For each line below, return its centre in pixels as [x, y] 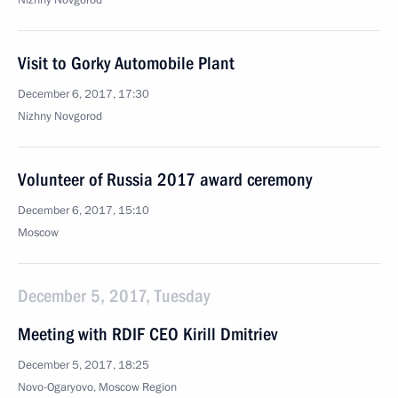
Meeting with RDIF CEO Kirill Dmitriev [147, 334]
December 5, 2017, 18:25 [84, 365]
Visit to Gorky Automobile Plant [126, 63]
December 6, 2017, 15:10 [84, 211]
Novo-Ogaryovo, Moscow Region [97, 387]
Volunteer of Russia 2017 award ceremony [165, 179]
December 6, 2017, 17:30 [84, 94]
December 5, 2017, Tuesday [114, 296]
